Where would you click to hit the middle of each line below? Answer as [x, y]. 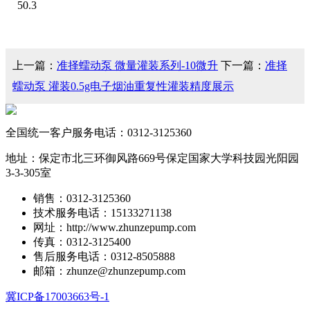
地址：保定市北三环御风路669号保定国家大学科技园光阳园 [152, 158]
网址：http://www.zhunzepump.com [115, 227]
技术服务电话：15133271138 [102, 213]
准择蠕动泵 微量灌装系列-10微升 [137, 65]
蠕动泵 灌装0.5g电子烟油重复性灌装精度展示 [123, 86]
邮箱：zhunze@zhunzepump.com [109, 271]
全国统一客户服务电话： [66, 133]
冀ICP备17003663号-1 [57, 297]
